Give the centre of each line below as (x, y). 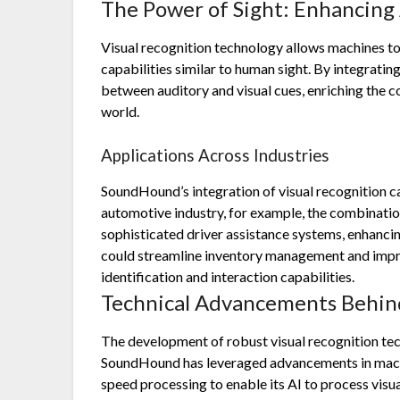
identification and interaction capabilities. (228, 277)
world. (121, 112)
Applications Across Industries (216, 156)
